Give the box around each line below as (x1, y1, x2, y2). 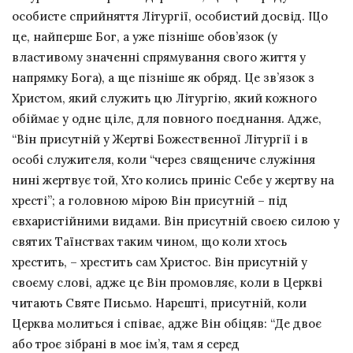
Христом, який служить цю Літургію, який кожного (12, 91, 317, 106)
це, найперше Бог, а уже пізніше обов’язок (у (12, 29, 277, 45)
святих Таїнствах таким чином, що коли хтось (12, 234, 287, 250)
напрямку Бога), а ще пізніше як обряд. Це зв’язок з (12, 70, 314, 86)
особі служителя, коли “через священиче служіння (12, 152, 315, 168)
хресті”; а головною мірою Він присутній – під (12, 193, 288, 209)
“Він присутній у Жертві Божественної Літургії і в (12, 132, 308, 147)
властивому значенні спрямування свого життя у (12, 50, 306, 65)
